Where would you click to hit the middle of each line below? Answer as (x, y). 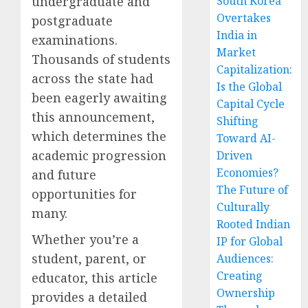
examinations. (75, 40)
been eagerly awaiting (99, 97)
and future (64, 174)
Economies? (248, 173)
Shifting (238, 121)
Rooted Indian (254, 224)
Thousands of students (101, 59)
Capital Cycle (251, 104)
